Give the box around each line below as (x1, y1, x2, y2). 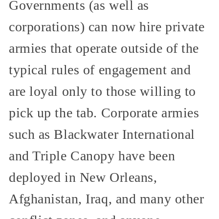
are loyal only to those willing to (9, 84, 197, 99)
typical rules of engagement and (9, 62, 191, 78)
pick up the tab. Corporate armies (9, 105, 199, 121)
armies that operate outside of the (9, 41, 199, 56)
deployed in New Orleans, (9, 170, 157, 185)
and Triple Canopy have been (9, 148, 175, 164)
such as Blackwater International (9, 127, 195, 142)
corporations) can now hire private (9, 19, 205, 35)
